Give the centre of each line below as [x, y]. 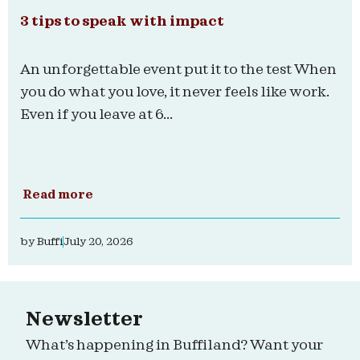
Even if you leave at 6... [96, 115]
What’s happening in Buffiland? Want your [175, 346]
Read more [58, 196]
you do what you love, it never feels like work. [175, 92]
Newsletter [85, 320]
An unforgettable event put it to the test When [178, 70]
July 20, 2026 [98, 242]
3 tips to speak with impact [122, 22]
